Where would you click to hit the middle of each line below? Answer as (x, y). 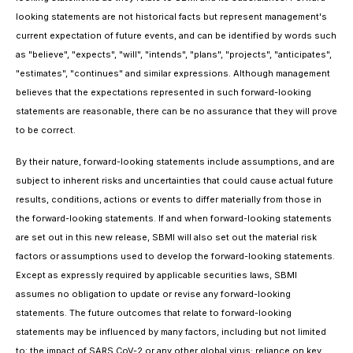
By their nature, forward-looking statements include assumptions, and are (175, 161)
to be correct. (46, 130)
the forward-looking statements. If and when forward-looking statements (174, 218)
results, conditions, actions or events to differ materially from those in (169, 199)
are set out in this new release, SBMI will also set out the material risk (166, 237)
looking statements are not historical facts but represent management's (171, 16)
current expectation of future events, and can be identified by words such (176, 35)
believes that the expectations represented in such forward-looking (163, 92)
